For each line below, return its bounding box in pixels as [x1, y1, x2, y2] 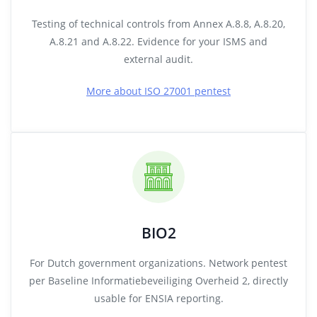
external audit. [124, 52, 193, 66]
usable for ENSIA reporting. [93, 292, 224, 305]
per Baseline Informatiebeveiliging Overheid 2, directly [29, 274, 288, 287]
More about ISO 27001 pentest [86, 84, 231, 98]
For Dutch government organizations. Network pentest [30, 256, 287, 270]
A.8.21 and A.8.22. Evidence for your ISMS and [50, 35, 267, 48]
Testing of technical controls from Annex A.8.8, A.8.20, [32, 17, 285, 30]
